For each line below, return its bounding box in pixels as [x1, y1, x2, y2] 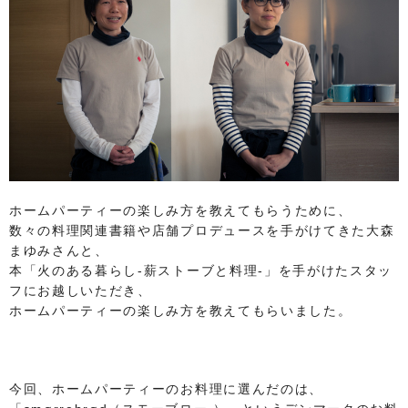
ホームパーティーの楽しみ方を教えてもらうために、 [9, 203, 352, 219]
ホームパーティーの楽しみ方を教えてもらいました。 [9, 303, 352, 319]
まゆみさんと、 [9, 243, 109, 259]
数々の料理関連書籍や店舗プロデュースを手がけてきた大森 [9, 223, 395, 239]
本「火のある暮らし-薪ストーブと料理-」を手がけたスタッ [9, 263, 393, 279]
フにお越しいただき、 [9, 283, 152, 299]
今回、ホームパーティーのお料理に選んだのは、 [9, 382, 323, 397]
